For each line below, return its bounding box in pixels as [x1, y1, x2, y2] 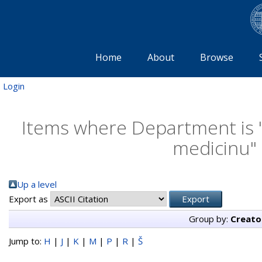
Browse [200, 50, 233, 64]
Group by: [189, 212, 231, 225]
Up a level [17, 178, 57, 190]
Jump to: [9, 235, 44, 247]
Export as [9, 192, 50, 205]
